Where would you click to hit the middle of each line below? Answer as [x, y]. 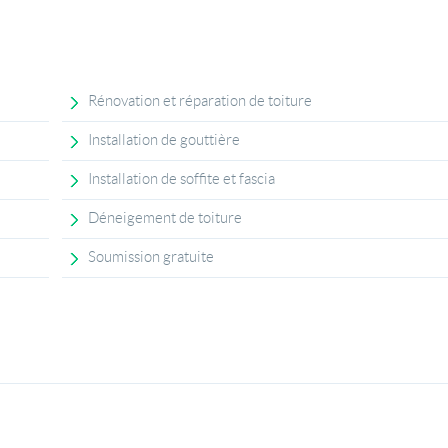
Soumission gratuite [151, 257]
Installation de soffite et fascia [182, 179]
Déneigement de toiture [165, 218]
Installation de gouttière [164, 140]
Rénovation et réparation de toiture [200, 101]
